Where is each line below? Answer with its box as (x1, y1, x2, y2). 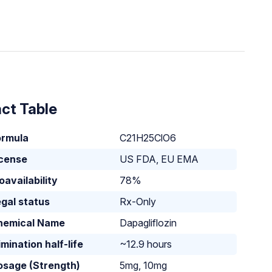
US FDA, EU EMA (120, 152, 199, 165)
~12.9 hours (120, 237, 172, 250)
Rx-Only (120, 195, 157, 208)
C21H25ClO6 (120, 131, 177, 144)
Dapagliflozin (120, 216, 177, 229)
